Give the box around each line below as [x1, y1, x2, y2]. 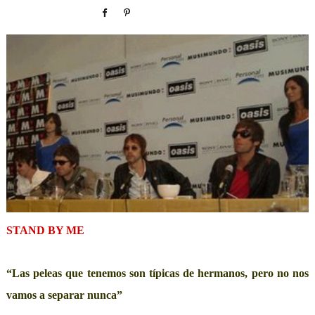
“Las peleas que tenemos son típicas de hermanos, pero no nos [6, 267, 309, 280]
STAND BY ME [6, 224, 84, 237]
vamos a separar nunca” [6, 289, 122, 302]
